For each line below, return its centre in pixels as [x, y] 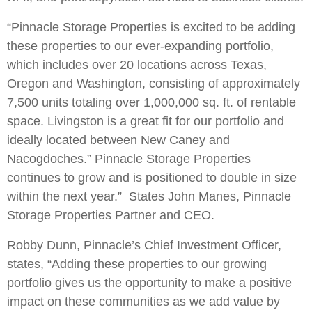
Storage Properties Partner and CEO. [111, 215]
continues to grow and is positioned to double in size [152, 177]
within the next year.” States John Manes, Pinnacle [149, 196]
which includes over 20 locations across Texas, [137, 64]
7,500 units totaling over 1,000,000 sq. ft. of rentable [151, 102]
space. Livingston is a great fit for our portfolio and [146, 121]
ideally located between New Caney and [118, 140]
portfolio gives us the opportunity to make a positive [149, 282]
